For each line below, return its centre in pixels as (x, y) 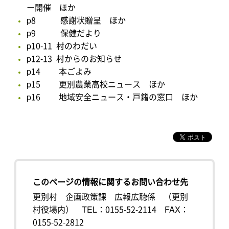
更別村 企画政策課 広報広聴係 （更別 (111, 197)
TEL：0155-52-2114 (119, 209)
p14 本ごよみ (59, 71)
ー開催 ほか (51, 7)
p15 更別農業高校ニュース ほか (96, 84)
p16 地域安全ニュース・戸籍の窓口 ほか (112, 97)
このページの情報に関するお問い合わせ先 (111, 182)
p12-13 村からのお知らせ (74, 59)
